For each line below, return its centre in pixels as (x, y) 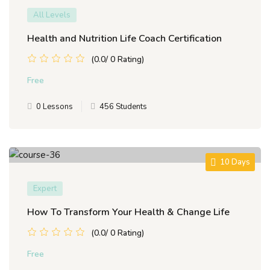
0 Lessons (55, 107)
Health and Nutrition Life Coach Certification (124, 39)
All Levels (52, 15)
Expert (45, 189)
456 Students (123, 107)
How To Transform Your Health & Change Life (128, 212)
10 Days (235, 162)
